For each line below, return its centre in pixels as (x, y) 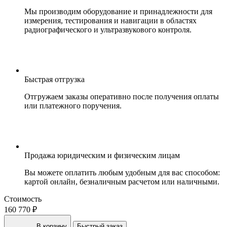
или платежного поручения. (73, 106)
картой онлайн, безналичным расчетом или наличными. (122, 182)
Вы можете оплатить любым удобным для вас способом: (122, 173)
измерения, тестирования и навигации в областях (110, 21)
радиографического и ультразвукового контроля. (108, 30)
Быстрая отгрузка (54, 80)
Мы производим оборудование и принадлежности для (118, 12)
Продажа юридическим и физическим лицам (102, 156)
